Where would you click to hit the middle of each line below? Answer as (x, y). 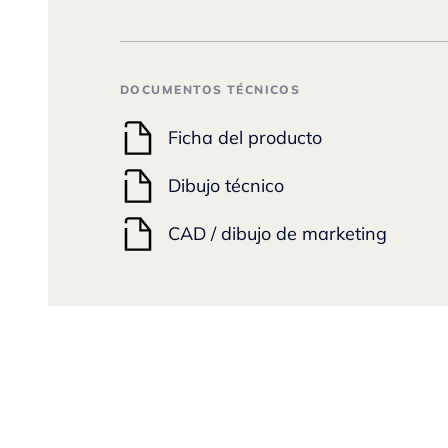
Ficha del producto (245, 137)
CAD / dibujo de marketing (277, 233)
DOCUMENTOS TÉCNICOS (210, 89)
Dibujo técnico (226, 185)
